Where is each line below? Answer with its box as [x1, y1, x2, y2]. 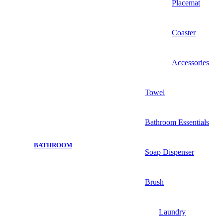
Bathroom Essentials [145, 117, 209, 126]
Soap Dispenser [145, 147, 194, 156]
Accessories [172, 58, 209, 67]
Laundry [159, 207, 186, 216]
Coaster [172, 28, 196, 37]
